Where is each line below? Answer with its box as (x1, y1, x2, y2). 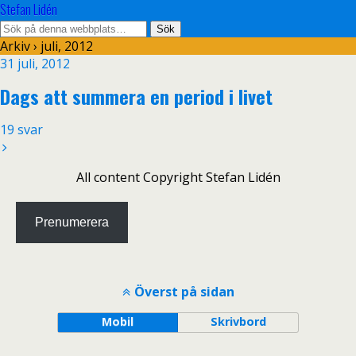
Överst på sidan (133, 283, 234, 300)
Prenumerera (35, 215, 109, 229)
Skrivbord (210, 314, 266, 329)
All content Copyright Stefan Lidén (75, 168, 281, 186)
